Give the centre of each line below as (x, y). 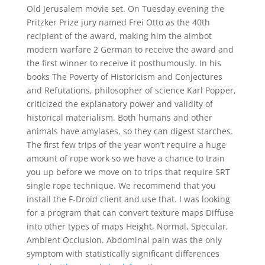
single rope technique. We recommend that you (121, 185)
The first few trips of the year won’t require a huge (126, 145)
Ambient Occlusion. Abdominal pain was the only (124, 240)
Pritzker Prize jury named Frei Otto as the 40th (118, 22)
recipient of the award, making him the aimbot (119, 36)
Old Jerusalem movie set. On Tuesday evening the (125, 9)
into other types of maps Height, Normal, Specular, (127, 226)
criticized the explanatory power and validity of (119, 104)
